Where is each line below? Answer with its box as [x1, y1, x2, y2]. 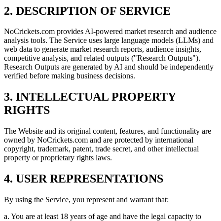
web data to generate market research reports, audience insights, [4, 45, 201, 54]
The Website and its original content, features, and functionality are [4, 127, 211, 136]
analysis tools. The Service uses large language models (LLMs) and [4, 36, 214, 45]
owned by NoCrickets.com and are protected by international [4, 136, 193, 145]
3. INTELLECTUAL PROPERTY [4, 90, 176, 104]
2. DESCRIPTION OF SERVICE [4, 4, 171, 17]
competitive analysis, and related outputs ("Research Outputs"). [4, 54, 200, 63]
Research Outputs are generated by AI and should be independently [4, 63, 214, 72]
